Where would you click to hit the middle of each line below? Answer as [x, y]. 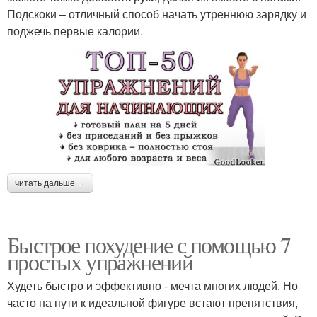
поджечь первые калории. [75, 30]
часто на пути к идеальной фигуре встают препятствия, [152, 302]
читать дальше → [50, 183]
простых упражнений [100, 261]
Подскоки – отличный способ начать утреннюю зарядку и [157, 13]
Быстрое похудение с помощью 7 [149, 244]
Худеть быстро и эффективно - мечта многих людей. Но [152, 285]
